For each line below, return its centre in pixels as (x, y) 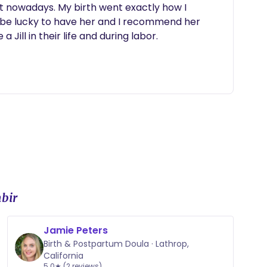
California (63, 256)
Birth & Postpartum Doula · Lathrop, (116, 244)
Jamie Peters (76, 230)
